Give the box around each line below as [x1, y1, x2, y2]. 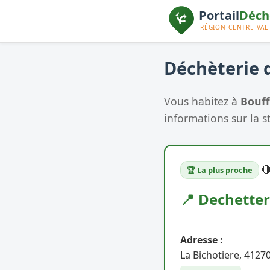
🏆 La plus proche [187, 164, 253, 175]
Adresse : [180, 233, 223, 246]
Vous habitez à [164, 93, 240, 108]
